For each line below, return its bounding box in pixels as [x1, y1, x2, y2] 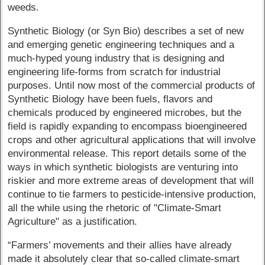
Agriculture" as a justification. [8, 216, 138, 228]
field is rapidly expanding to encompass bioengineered [8, 121, 247, 132]
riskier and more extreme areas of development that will [8, 175, 254, 187]
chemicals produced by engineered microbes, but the [8, 107, 242, 119]
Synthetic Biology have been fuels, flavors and [8, 93, 213, 105]
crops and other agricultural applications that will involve [8, 134, 256, 146]
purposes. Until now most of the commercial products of [8, 80, 256, 92]
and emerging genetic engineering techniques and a [8, 39, 235, 51]
